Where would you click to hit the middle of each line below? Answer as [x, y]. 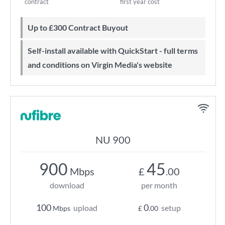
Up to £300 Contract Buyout [81, 27]
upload [85, 208]
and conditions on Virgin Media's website [100, 65]
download [67, 185]
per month [159, 185]
